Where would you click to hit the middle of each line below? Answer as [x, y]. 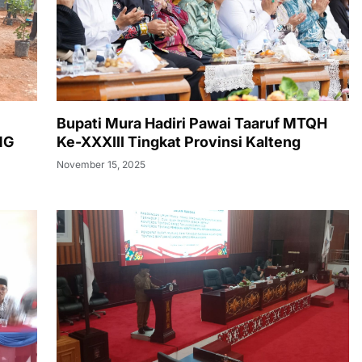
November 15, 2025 [101, 164]
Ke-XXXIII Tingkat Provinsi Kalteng [179, 141]
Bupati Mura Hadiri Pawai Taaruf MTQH [192, 123]
